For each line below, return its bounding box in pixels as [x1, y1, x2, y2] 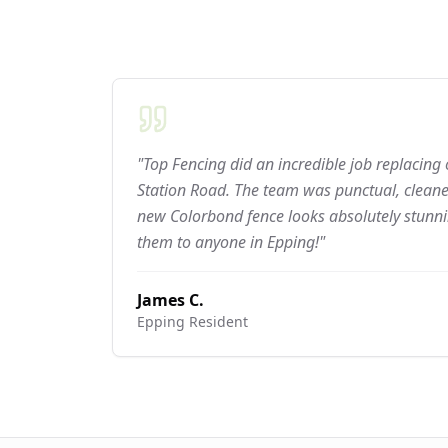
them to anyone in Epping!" [137, 231, 325, 253]
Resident [185, 312, 248, 331]
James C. [137, 289, 204, 311]
